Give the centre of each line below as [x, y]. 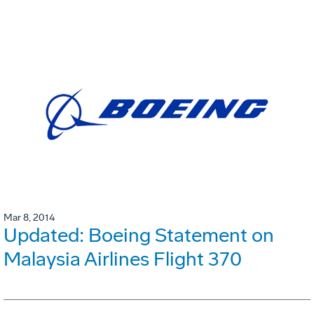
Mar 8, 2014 [29, 217]
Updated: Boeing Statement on [139, 235]
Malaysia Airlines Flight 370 [123, 259]
